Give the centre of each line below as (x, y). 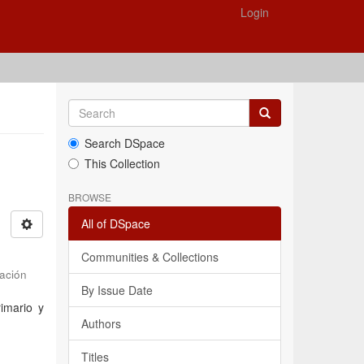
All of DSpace (115, 223)
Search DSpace (124, 143)
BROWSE (89, 197)
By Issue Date (117, 290)
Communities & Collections (149, 257)
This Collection (122, 163)
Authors (101, 323)
